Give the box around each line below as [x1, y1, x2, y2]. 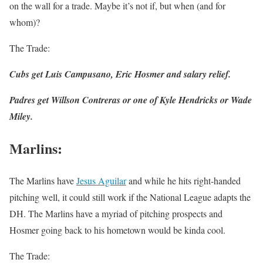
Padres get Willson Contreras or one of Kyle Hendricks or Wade [9, 93, 252, 107]
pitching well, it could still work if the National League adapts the [9, 191, 251, 204]
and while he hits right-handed [126, 174, 241, 187]
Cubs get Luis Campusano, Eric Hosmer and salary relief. [9, 68, 231, 81]
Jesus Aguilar [76, 174, 126, 187]
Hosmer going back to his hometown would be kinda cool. [9, 224, 225, 237]
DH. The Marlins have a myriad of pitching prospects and [9, 207, 222, 220]
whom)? [9, 16, 40, 29]
